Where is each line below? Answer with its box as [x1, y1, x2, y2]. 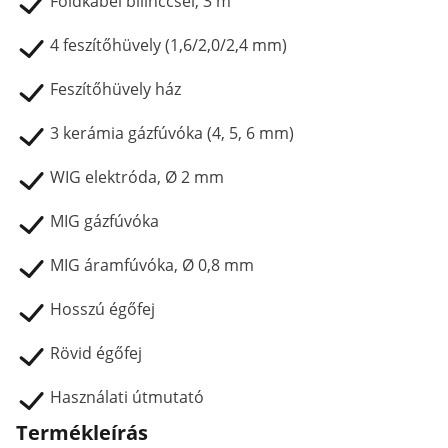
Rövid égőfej [50, 342, 142, 364]
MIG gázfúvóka [50, 210, 159, 232]
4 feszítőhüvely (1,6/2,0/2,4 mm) [50, 34, 287, 56]
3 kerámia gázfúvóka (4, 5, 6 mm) [50, 122, 294, 144]
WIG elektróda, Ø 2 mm [50, 166, 224, 188]
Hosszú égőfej [50, 298, 155, 320]
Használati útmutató [50, 386, 204, 408]
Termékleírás [16, 419, 148, 446]
